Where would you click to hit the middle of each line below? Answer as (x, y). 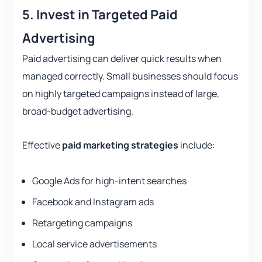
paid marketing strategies (120, 145)
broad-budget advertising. (78, 111)
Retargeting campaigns (82, 223)
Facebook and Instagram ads (93, 202)
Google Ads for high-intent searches (109, 181)
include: (197, 145)
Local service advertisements (94, 244)
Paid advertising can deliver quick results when (122, 59)
